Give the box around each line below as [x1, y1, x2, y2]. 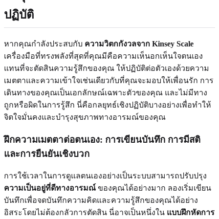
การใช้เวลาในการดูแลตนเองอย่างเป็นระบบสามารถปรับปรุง [4, 172, 207, 180]
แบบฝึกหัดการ [167, 208, 215, 217]
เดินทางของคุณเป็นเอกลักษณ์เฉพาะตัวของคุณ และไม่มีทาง [4, 88, 207, 97]
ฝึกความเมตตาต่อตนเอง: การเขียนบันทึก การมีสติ [4, 134, 200, 145]
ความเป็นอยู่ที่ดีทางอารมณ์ [4, 184, 96, 193]
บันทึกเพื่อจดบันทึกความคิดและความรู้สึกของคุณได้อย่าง [4, 196, 198, 205]
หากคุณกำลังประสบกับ [4, 39, 85, 48]
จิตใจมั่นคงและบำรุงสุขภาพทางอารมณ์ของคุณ [4, 112, 166, 121]
